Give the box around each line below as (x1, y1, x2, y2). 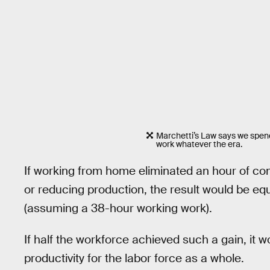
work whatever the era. (156, 139, 243, 150)
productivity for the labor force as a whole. (24, 251, 244, 266)
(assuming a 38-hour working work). (24, 200, 212, 216)
